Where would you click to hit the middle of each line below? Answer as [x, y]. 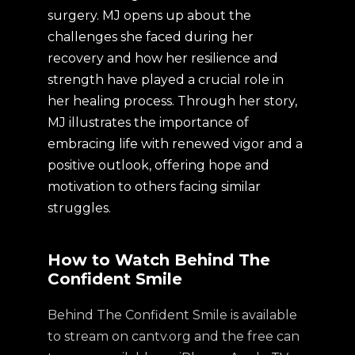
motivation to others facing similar [154, 187]
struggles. [79, 208]
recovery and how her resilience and [163, 58]
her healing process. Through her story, [172, 101]
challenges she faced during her [151, 37]
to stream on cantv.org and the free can [174, 336]
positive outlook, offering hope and [158, 165]
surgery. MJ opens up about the [149, 15]
